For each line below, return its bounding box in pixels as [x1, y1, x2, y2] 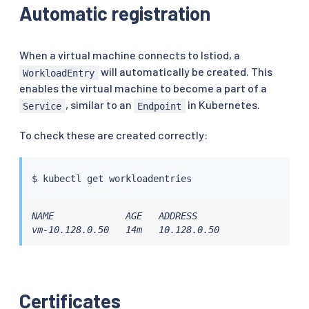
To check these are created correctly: [19, 128, 208, 142]
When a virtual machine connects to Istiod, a [19, 48, 240, 62]
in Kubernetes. [185, 98, 260, 112]
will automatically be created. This [98, 65, 272, 79]
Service [23, 100, 62, 112]
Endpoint [137, 100, 182, 112]
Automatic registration [19, 1, 210, 26]
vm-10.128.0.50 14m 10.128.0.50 [31, 223, 219, 235]
